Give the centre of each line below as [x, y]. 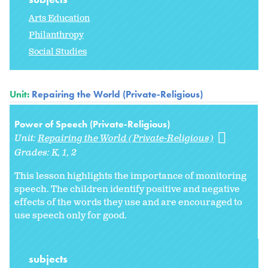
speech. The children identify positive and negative [127, 189]
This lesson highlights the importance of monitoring [130, 176]
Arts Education [59, 18]
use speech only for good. [71, 215]
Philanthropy [56, 35]
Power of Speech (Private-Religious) [92, 124]
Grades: [33, 153]
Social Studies [58, 51]
